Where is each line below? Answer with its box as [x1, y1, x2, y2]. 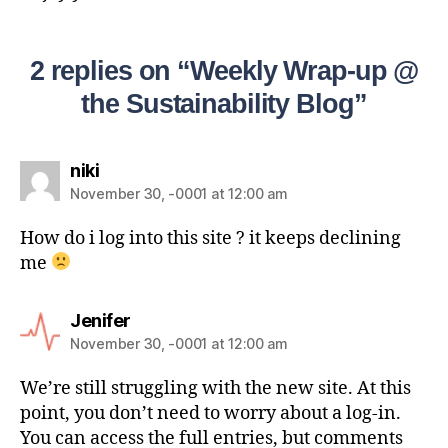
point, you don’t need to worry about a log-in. [20, 401, 401, 425]
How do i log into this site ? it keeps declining [20, 226, 401, 250]
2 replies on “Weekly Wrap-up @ [29, 55, 419, 86]
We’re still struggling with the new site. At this [20, 376, 411, 400]
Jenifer [70, 309, 131, 331]
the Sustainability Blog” [81, 88, 367, 119]
